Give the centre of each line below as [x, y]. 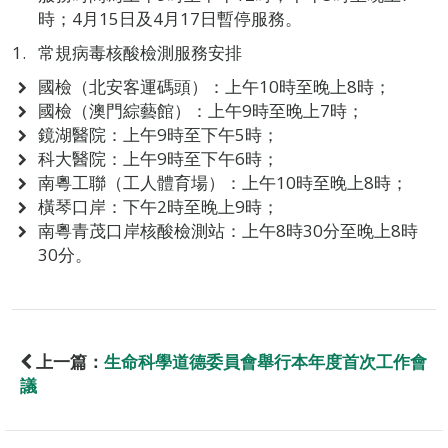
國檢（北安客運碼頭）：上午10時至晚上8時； [214, 87]
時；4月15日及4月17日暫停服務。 [169, 19]
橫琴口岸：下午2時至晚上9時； [158, 207]
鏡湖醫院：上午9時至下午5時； [158, 135]
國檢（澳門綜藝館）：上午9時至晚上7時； [200, 111]
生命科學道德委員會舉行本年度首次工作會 [265, 362]
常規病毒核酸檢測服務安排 [139, 53]
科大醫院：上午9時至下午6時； [158, 159]
